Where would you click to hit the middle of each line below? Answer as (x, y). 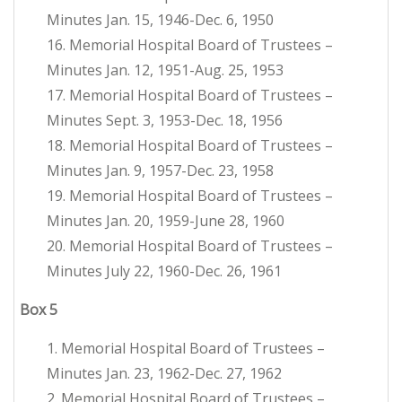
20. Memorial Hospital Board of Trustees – (190, 246)
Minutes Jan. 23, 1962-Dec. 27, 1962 (164, 374)
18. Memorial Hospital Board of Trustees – (190, 146)
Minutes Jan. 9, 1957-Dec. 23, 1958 (160, 171)
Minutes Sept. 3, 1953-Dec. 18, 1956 (165, 121)
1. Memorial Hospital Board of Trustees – (186, 349)
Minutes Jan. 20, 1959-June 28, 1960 (166, 221)
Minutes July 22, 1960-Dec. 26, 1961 (164, 271)
